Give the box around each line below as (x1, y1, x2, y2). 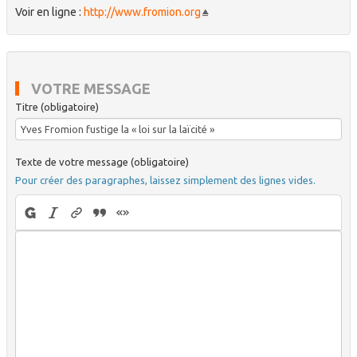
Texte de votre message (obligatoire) (15, 156, 189, 167)
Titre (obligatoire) (15, 101, 99, 112)
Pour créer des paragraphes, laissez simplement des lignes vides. (15, 175, 316, 186)
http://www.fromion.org (84, 6, 201, 18)
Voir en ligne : (15, 6, 84, 18)
